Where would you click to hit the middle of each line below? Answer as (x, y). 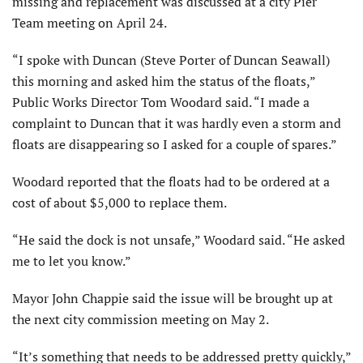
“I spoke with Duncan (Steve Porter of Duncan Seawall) (171, 60)
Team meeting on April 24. (90, 22)
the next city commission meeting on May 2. (141, 319)
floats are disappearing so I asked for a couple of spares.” (175, 144)
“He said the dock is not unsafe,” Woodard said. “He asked (179, 239)
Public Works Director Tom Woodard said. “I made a (161, 102)
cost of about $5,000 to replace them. (120, 202)
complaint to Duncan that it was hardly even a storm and (177, 123)
